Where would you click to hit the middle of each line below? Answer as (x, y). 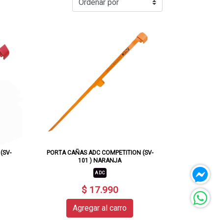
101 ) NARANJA (100, 160)
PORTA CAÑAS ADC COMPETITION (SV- (100, 152)
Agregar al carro (100, 208)
